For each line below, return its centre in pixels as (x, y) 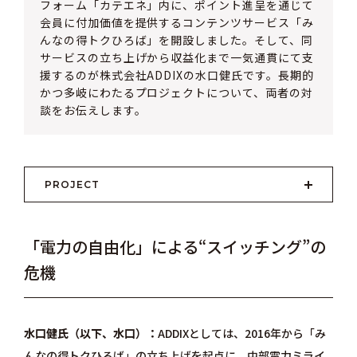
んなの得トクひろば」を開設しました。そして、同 (176, 40)
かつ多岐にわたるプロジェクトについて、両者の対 (176, 93)
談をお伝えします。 (93, 110)
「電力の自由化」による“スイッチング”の (175, 247)
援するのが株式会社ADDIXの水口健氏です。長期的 (177, 75)
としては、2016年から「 (251, 333)
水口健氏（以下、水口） (85, 333)
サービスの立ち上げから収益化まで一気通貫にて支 (177, 58)
